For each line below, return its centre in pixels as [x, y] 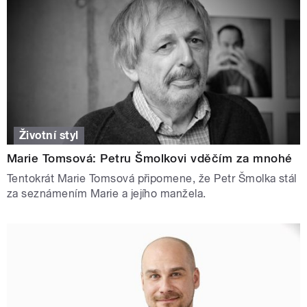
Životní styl [49, 135]
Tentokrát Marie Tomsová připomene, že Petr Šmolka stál [152, 178]
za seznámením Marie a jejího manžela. [107, 193]
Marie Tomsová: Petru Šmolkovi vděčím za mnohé [150, 158]
